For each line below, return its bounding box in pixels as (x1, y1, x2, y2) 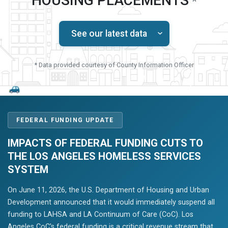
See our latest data (71, 28, 147, 39)
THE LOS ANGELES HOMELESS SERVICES (8, 150, 201, 162)
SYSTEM (8, 163, 48, 176)
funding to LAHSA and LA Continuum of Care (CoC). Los (8, 210, 193, 219)
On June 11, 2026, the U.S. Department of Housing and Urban (8, 186, 209, 194)
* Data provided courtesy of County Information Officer (34, 61, 194, 69)
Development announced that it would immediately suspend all (8, 198, 215, 207)
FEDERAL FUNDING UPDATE (16, 117, 114, 124)
